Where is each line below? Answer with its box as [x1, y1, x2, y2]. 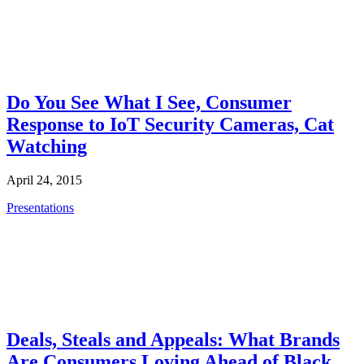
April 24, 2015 [6, 173, 82, 188]
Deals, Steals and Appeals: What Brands [6, 329, 340, 351]
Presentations [6, 201, 74, 215]
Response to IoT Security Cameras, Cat [6, 113, 334, 135]
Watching [6, 135, 87, 157]
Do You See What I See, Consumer [6, 91, 292, 113]
